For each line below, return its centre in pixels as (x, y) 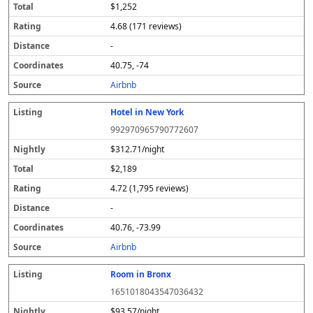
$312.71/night (138, 149)
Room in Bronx (141, 274)
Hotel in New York (147, 112)
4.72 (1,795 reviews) (150, 188)
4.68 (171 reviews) (146, 26)
